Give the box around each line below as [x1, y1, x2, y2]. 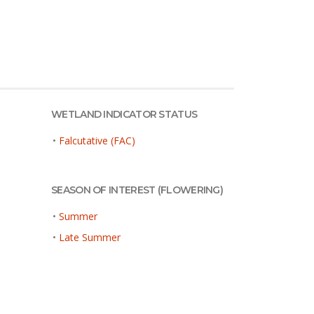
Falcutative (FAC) [59, 133, 135, 147]
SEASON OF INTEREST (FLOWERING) [51, 183, 223, 196]
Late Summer [59, 230, 121, 244]
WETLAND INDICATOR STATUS [51, 107, 198, 121]
